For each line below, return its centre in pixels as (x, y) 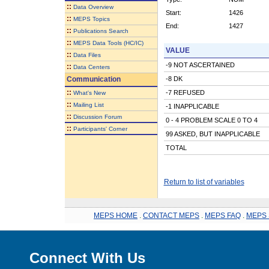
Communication (92, 79)
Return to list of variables (204, 182)
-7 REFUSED (185, 92)
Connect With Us (87, 258)
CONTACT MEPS (171, 215)
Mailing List (88, 104)
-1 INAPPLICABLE (192, 106)
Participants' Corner (100, 128)
